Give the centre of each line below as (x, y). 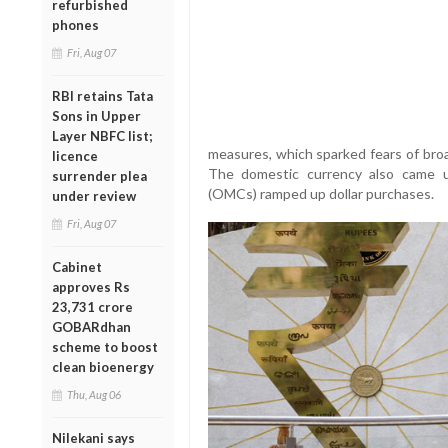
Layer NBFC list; (102, 135)
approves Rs (91, 286)
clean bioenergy (103, 366)
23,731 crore (92, 306)
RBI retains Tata (102, 95)
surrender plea (99, 175)
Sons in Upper (96, 115)
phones (75, 24)
